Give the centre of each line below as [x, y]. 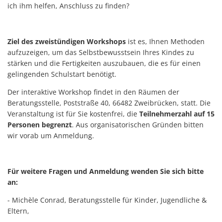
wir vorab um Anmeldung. [51, 135]
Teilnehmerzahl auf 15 [177, 113]
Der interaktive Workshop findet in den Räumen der [93, 92]
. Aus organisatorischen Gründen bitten [138, 124]
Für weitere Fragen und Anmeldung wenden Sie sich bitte [106, 171]
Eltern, [18, 211]
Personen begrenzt [40, 124]
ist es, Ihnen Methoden [166, 41]
